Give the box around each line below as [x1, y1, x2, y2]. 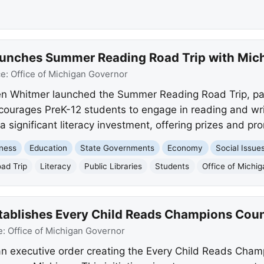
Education [29, 143, 68, 153]
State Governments [80, 143, 155, 153]
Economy [167, 143, 203, 153]
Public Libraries [84, 161, 143, 171]
